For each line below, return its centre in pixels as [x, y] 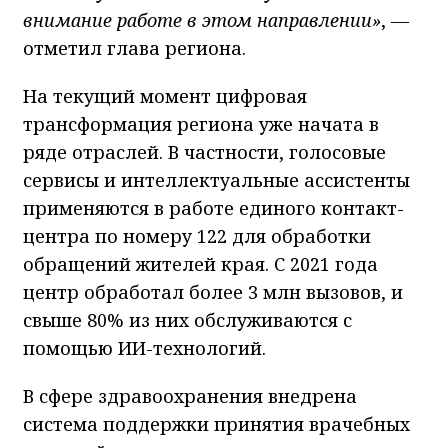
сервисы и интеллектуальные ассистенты [216, 179]
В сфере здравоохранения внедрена [190, 395]
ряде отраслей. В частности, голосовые [204, 151]
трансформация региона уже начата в [201, 123]
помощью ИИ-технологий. [144, 347]
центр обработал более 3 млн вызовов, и [213, 291]
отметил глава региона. [134, 47]
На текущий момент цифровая [165, 95]
